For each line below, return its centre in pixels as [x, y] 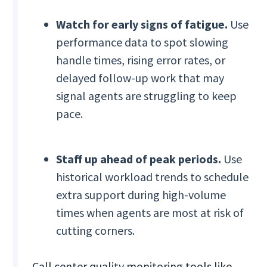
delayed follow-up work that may [140, 78]
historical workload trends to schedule [153, 177]
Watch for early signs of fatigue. [142, 24]
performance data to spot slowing [142, 42]
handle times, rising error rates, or [141, 60]
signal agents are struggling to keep [147, 96]
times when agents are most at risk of [150, 213]
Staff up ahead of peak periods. [139, 159]
